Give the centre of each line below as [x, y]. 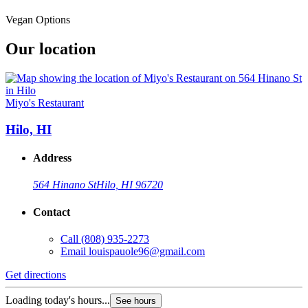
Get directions [36, 274]
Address [52, 158]
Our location [51, 49]
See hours [136, 300]
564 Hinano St [65, 185]
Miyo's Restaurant [45, 103]
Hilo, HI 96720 [130, 185]
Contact [52, 212]
